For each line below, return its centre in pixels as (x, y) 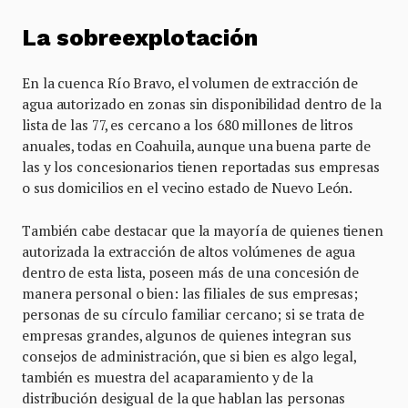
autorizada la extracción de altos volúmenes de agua (189, 251)
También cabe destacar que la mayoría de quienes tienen (203, 230)
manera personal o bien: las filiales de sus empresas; (190, 293)
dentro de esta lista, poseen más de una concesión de (191, 272)
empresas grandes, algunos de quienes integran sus (187, 335)
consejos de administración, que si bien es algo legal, (189, 356)
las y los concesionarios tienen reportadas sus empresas (201, 166)
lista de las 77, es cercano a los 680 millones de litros (188, 124)
